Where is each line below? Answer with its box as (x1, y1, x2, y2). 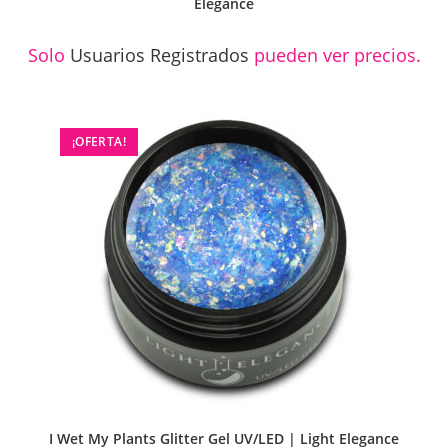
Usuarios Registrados (69, 42, 249, 67)
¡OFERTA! (71, 133, 126, 151)
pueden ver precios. (248, 42, 421, 67)
